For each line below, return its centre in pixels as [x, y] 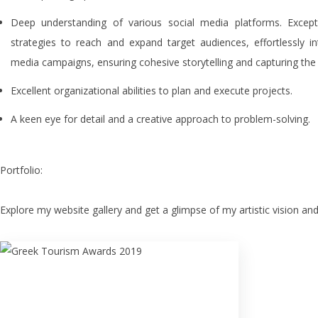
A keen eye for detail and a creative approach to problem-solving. [160, 119]
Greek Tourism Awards [103, 284]
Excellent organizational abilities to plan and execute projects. [152, 91]
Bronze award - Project [118, 305]
